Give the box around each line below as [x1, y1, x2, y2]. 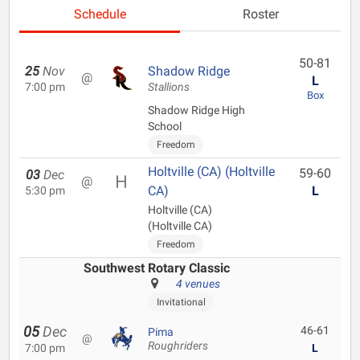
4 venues [176, 277, 220, 290]
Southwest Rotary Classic [84, 260, 230, 276]
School [148, 120, 182, 133]
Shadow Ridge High [148, 104, 245, 117]
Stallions [148, 80, 190, 94]
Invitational [156, 297, 206, 308]
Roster [242, 6, 279, 22]
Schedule [73, 6, 126, 22]
